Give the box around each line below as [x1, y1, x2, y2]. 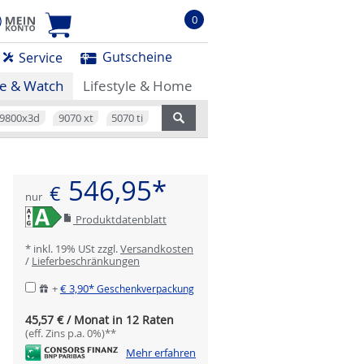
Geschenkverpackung [96, 283, 194, 296]
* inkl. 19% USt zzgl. [24, 241, 120, 257]
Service [15, 48, 63, 67]
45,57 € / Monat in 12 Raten [24, 312, 174, 328]
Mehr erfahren [125, 344, 196, 360]
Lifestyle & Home [82, 76, 193, 95]
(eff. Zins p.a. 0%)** [24, 326, 116, 341]
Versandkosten [119, 241, 193, 257]
